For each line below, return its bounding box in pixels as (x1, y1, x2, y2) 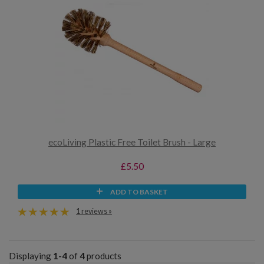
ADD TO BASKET (110, 187, 168, 196)
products (85, 250, 121, 262)
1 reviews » (76, 206, 112, 216)
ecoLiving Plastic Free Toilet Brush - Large (48, 137, 216, 148)
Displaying (9, 250, 53, 262)
